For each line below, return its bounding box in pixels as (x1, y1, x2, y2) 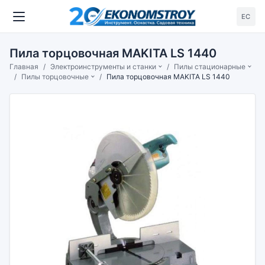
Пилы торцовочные (21, 72, 89, 81)
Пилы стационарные (174, 62, 246, 71)
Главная (9, 62, 38, 71)
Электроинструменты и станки (50, 62, 156, 71)
